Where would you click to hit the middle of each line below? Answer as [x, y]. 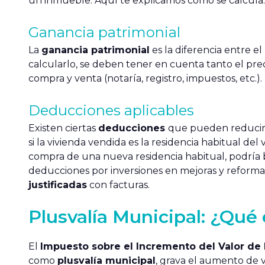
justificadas [58, 185]
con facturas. [118, 185]
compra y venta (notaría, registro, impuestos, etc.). [145, 79]
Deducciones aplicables [111, 111]
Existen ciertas [63, 128]
